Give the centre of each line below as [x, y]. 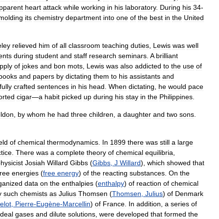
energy [68, 173]
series [180, 204]
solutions [82, 214]
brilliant [167, 56]
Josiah [35, 163]
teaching [115, 45]
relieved [24, 45]
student [47, 56]
